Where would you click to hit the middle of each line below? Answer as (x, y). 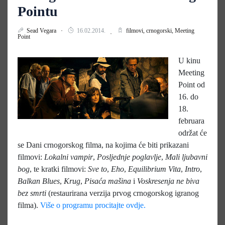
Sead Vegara (42, 30)
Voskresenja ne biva (167, 181)
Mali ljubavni (185, 157)
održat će (193, 133)
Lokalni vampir (69, 157)
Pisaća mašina (108, 181)
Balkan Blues (39, 181)
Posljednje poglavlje (129, 157)
